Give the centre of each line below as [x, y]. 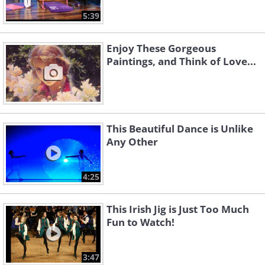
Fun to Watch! [140, 222]
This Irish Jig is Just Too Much [178, 209]
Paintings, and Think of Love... [181, 62]
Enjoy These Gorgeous [161, 49]
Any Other [132, 142]
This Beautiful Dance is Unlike [180, 129]
